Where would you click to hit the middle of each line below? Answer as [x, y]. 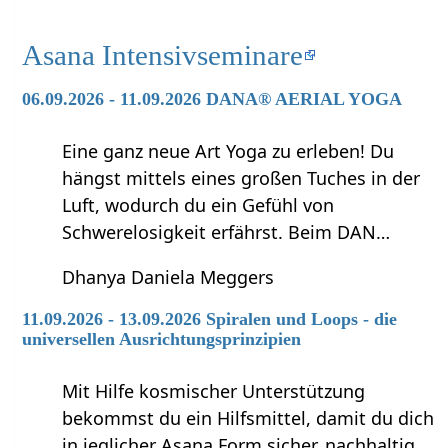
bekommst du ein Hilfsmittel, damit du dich [248, 418]
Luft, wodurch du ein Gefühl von [198, 205]
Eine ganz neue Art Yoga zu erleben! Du [228, 151]
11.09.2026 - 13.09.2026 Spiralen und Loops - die [210, 319]
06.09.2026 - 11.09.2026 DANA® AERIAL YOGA [212, 99]
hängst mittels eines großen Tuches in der [241, 178]
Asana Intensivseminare [163, 55]
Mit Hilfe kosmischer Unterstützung [214, 391]
